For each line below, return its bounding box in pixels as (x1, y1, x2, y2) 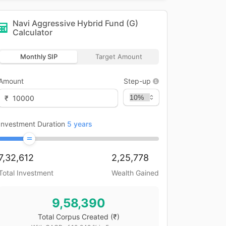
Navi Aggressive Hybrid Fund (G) (13, 18, 138, 28)
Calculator (13, 27, 52, 37)
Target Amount (95, 52, 142, 61)
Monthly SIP (20, 52, 58, 61)
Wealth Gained (111, 168, 159, 177)
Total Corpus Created (38, 212, 108, 221)
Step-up (124, 77, 151, 85)
